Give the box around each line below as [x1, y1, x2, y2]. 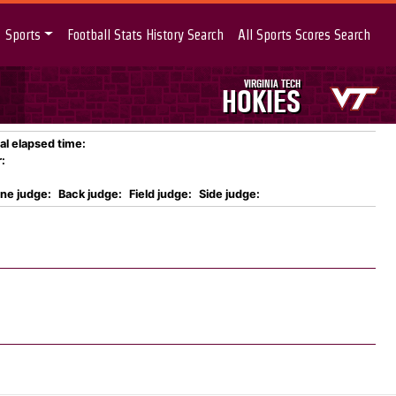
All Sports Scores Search [238, 27, 371, 42]
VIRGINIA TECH [243, 77, 301, 90]
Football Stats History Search [67, 27, 225, 42]
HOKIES [221, 84, 301, 119]
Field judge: [129, 187, 192, 201]
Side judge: [199, 187, 260, 201]
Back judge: [58, 187, 122, 201]
